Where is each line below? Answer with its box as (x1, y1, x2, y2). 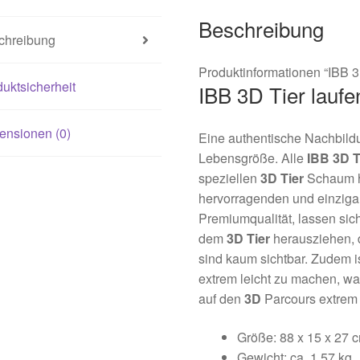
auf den (198, 289, 245, 309)
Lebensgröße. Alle (198, 149, 308, 168)
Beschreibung (198, 14, 325, 44)
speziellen (198, 169, 261, 188)
